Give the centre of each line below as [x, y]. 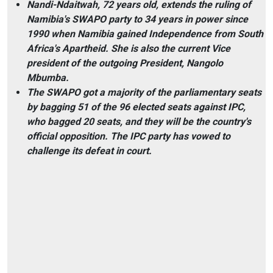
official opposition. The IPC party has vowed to [129, 136]
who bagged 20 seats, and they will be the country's [139, 122]
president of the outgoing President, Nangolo [125, 63]
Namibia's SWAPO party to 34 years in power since [137, 19]
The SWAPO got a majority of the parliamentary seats [144, 93]
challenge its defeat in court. [90, 151]
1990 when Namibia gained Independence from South [145, 34]
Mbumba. [49, 78]
